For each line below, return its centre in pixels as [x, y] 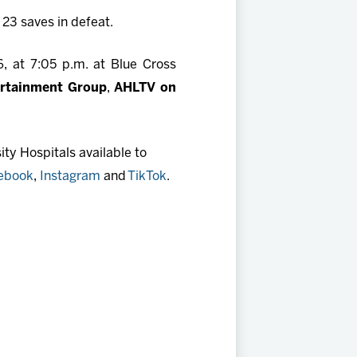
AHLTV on [145, 88]
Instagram [70, 177]
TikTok [147, 177]
